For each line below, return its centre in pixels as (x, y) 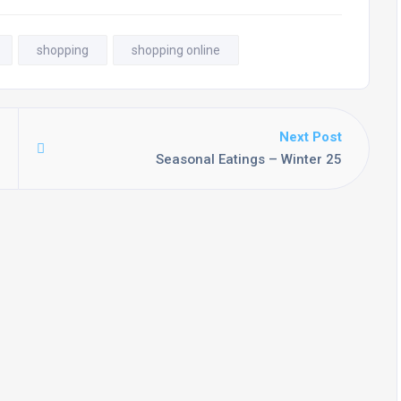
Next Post (311, 137)
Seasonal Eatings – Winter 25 (249, 159)
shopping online (176, 50)
